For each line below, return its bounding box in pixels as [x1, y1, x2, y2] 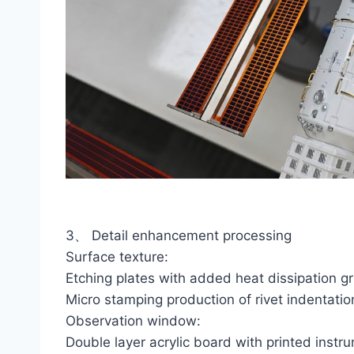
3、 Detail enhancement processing [66, 228, 292, 244]
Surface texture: [66, 249, 168, 265]
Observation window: [66, 313, 201, 330]
